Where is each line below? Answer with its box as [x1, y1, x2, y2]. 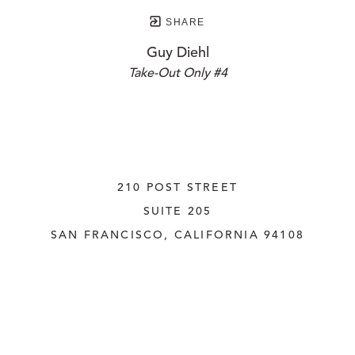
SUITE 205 [143, 206, 212, 218]
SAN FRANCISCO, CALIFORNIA [50, 230, 259, 242]
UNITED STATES [124, 254, 231, 265]
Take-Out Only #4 [128, 67, 227, 81]
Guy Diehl [146, 46, 209, 61]
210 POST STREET [117, 182, 238, 194]
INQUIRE [147, 301, 208, 313]
